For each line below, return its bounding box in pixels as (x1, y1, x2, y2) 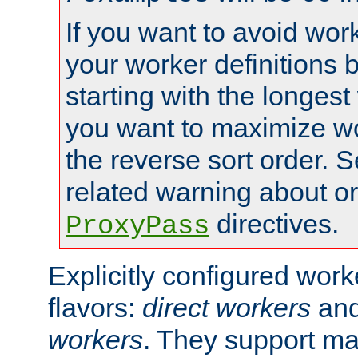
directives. (209, 208, 339, 239)
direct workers (142, 292, 311, 323)
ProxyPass (66, 210, 209, 241)
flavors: (48, 292, 142, 323)
